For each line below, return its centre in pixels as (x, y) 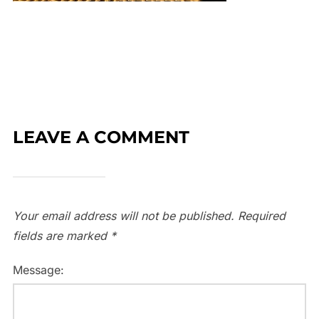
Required (261, 215)
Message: (38, 270)
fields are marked (61, 235)
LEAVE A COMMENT (101, 137)
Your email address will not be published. (123, 215)
